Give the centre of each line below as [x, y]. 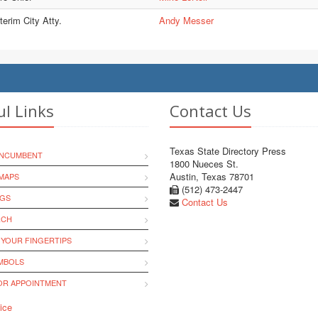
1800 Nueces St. [204, 164]
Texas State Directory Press [228, 151]
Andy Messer [186, 20]
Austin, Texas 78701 [212, 176]
